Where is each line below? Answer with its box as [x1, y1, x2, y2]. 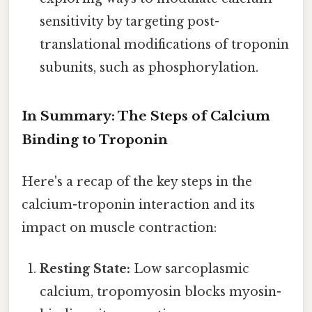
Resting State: [40, 260, 131, 276]
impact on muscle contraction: [22, 219, 217, 235]
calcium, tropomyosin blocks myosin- [40, 283, 282, 299]
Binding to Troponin [22, 132, 168, 148]
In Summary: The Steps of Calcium [22, 108, 270, 125]
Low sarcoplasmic [130, 260, 250, 276]
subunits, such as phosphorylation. [40, 59, 259, 75]
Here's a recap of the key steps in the [22, 173, 252, 189]
